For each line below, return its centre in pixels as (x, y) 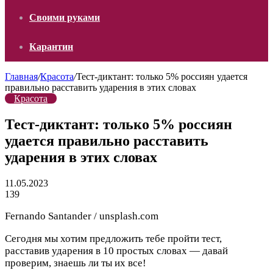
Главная (21, 76)
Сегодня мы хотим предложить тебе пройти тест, (113, 238)
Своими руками (65, 17)
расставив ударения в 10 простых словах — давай (116, 250)
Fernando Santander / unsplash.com (82, 216)
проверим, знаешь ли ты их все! (76, 263)
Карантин (51, 47)
